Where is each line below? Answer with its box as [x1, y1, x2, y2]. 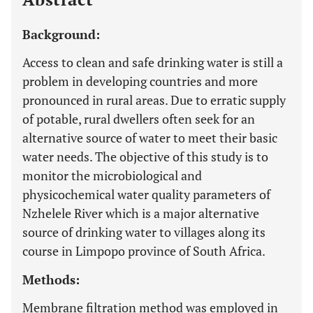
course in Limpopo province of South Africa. [22, 242, 265, 259]
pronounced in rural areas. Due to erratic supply [22, 92, 286, 108]
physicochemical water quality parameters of [22, 186, 270, 203]
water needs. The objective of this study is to [22, 148, 268, 165]
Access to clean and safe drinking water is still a [22, 54, 283, 71]
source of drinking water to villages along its [22, 224, 265, 240]
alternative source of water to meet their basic [22, 129, 277, 146]
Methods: [22, 271, 80, 288]
